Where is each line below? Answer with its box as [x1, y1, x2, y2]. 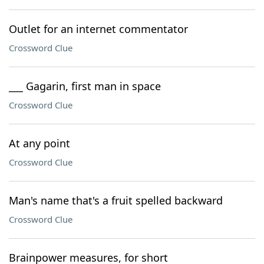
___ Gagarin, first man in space [9, 79, 161, 93]
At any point [9, 136, 70, 150]
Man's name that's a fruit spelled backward [9, 193, 223, 207]
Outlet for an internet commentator [9, 22, 188, 36]
